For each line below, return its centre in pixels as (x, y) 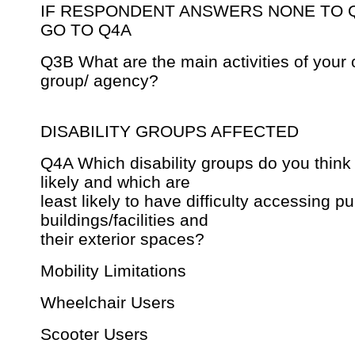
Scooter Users (94, 334)
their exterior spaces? (122, 239)
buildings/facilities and (124, 220)
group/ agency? (99, 81)
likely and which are (115, 182)
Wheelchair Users (108, 303)
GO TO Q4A (86, 30)
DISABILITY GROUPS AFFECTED (170, 132)
